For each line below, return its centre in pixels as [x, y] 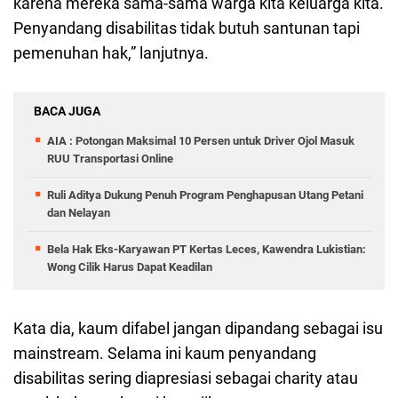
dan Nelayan [79, 213]
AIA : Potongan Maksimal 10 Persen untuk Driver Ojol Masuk [201, 141]
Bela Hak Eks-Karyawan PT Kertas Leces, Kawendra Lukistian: [207, 250]
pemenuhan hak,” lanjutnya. [111, 53]
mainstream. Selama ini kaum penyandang [165, 354]
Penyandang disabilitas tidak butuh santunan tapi [187, 28]
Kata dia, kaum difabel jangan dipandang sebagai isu [198, 329]
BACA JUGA [67, 111]
